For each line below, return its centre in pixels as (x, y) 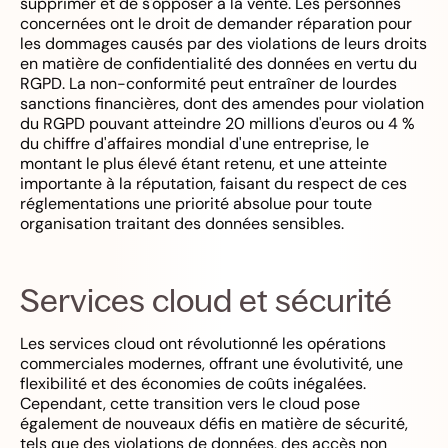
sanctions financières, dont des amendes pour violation (222, 103)
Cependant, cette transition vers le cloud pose (190, 403)
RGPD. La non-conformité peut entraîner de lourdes (208, 83)
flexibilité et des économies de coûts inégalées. (193, 383)
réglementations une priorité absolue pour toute (196, 203)
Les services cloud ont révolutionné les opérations (203, 343)
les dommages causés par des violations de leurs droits (223, 43)
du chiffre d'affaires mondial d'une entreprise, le (194, 143)
